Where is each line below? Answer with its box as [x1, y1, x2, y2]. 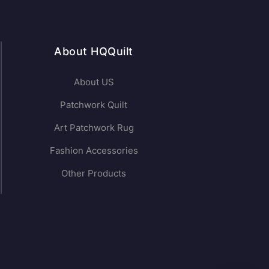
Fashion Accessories [49, 145, 138, 157]
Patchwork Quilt [60, 99, 127, 111]
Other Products [61, 168, 126, 180]
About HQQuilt [54, 45, 133, 58]
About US [73, 76, 114, 88]
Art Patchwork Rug [53, 122, 134, 134]
